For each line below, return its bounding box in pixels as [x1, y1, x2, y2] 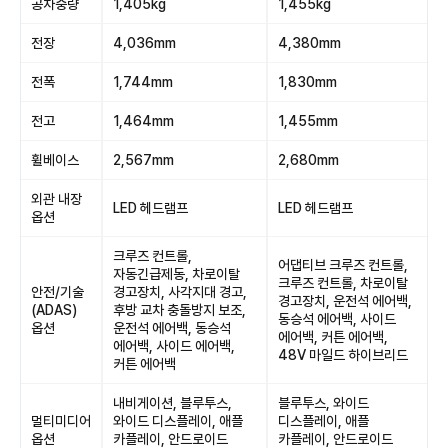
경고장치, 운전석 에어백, [278, 293, 412, 309]
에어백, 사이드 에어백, [113, 338, 235, 354]
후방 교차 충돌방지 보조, [113, 302, 246, 318]
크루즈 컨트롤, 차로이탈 [278, 275, 408, 291]
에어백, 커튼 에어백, [278, 329, 388, 345]
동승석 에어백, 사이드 [278, 311, 396, 327]
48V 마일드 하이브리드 [278, 347, 408, 363]
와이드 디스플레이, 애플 [113, 413, 243, 429]
